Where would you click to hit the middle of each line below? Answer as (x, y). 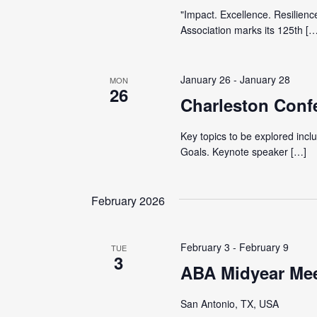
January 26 (205, 79)
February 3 (205, 247)
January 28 (265, 79)
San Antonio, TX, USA (229, 304)
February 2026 (128, 201)
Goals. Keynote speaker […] (243, 151)
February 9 (264, 247)
